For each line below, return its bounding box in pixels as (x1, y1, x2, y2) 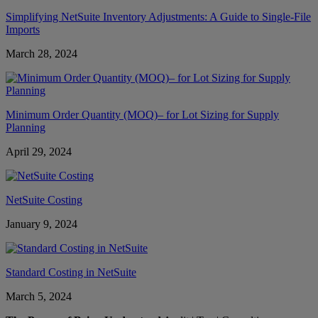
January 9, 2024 (6, 217, 77, 230)
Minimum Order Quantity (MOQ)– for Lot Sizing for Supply (6, 108, 279, 121)
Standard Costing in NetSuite (6, 265, 136, 278)
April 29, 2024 (6, 145, 72, 158)
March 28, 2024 (6, 47, 77, 60)
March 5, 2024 (6, 290, 72, 302)
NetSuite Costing (6, 193, 82, 206)
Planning (6, 121, 45, 133)
